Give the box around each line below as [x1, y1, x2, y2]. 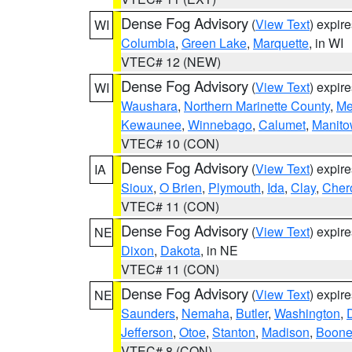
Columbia [121, 34, 175, 52]
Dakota [160, 241, 200, 259]
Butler [236, 304, 268, 322]
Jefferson [121, 323, 173, 341]
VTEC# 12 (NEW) [121, 53, 221, 71]
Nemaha [181, 304, 229, 322]
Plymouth [208, 178, 261, 196]
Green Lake [181, 34, 247, 52]
